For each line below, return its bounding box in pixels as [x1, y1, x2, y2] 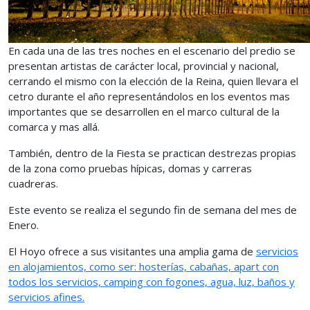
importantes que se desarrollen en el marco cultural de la [8, 104, 280, 118]
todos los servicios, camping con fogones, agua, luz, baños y [8, 275, 295, 289]
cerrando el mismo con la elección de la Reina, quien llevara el [8, 74, 298, 88]
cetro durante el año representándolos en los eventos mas [8, 89, 290, 103]
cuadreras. [8, 176, 58, 190]
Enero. [8, 218, 39, 232]
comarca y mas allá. [8, 120, 100, 134]
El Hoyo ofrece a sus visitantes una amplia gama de [8, 244, 256, 258]
